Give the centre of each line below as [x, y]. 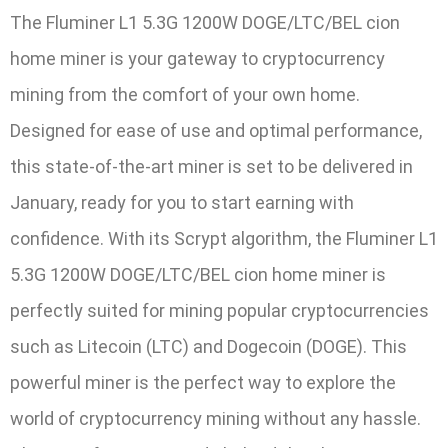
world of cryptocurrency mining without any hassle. [215, 418]
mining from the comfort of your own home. [185, 94]
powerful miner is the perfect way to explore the [203, 382]
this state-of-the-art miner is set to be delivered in [211, 166]
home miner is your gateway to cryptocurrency [197, 58]
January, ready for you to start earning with [182, 202]
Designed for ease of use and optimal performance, [216, 130]
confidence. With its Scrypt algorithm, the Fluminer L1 [224, 238]
